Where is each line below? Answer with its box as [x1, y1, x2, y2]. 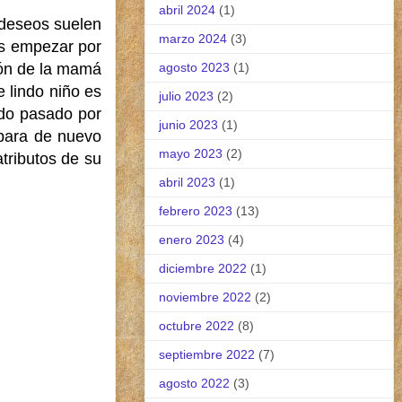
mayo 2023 [159, 145, 223, 161]
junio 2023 [159, 117, 218, 132]
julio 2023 [159, 88, 214, 103]
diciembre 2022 [159, 260, 247, 275]
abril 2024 [159, 2, 215, 17]
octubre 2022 [159, 318, 234, 333]
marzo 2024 [159, 31, 227, 46]
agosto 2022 [159, 375, 230, 390]
